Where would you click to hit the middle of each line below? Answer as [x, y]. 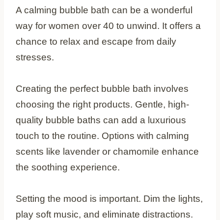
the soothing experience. [68, 167]
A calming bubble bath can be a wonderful [104, 10]
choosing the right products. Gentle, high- [102, 104]
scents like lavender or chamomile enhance [107, 151]
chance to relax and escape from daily [96, 41]
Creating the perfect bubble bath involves [102, 88]
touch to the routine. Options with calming [102, 136]
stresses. [35, 57]
